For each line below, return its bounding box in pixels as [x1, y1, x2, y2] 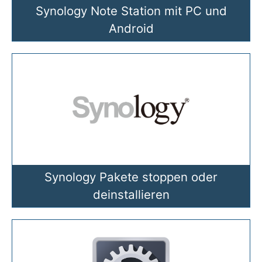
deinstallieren [92, 187, 170, 202]
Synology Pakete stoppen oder [44, 169, 218, 184]
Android [108, 20, 154, 36]
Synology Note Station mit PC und [35, 3, 227, 18]
